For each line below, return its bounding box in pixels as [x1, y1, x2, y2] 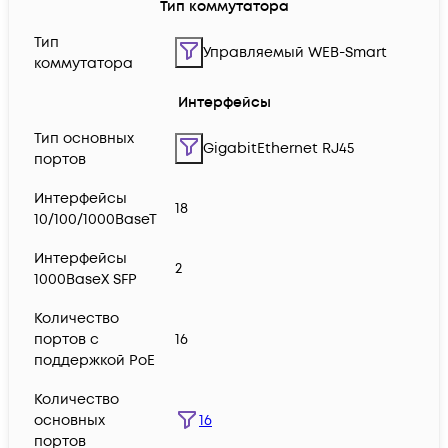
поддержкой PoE [34, 351, 155, 371]
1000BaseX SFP [34, 270, 137, 290]
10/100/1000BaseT [34, 210, 157, 230]
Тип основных [34, 129, 134, 149]
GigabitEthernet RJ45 [203, 139, 354, 159]
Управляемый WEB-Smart [203, 43, 387, 63]
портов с [34, 330, 99, 350]
